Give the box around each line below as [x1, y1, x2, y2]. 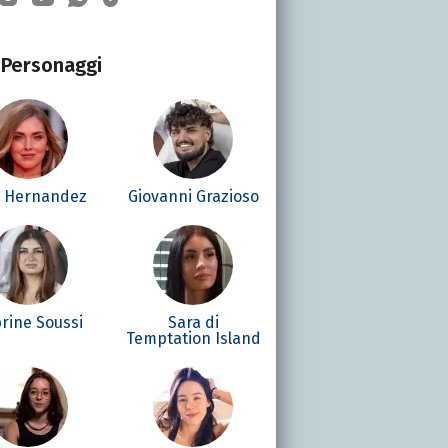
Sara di [167, 312, 219, 332]
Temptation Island [125, 328, 261, 348]
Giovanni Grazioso [127, 186, 259, 206]
